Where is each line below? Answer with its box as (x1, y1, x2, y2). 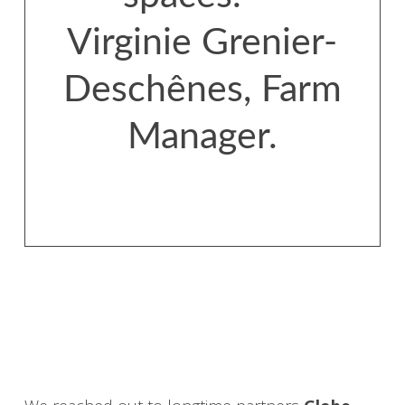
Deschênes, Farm (62, 71, 342, 109)
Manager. (127, 118, 278, 156)
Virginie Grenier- (67, 24, 338, 62)
